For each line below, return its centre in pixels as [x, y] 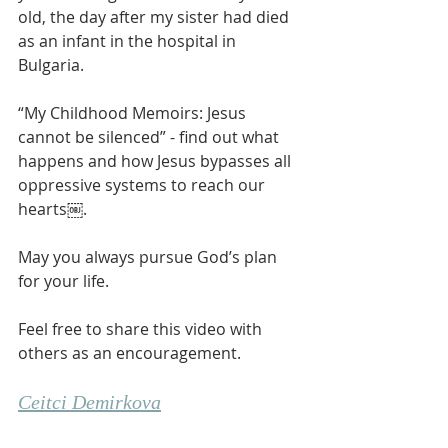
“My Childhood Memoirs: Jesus [134, 113]
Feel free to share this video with [142, 329]
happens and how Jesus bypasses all [156, 161]
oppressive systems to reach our [143, 185]
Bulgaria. [53, 65]
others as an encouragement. [131, 353]
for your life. [65, 281]
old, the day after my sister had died [155, 17]
